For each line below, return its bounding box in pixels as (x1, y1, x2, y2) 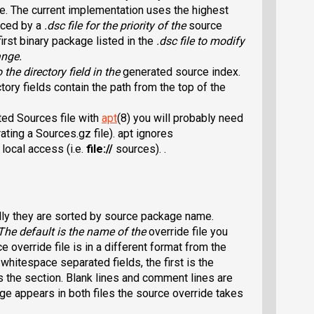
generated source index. (123, 64, 240, 78)
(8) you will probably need (117, 111, 243, 125)
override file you (149, 224, 228, 238)
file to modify (177, 34, 245, 48)
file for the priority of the (64, 18, 189, 32)
